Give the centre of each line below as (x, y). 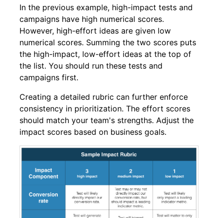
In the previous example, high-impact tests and (106, 7)
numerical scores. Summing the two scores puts (108, 42)
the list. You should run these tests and (91, 65)
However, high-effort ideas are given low (95, 30)
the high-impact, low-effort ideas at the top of (105, 54)
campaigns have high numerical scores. (92, 19)
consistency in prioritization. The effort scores (105, 108)
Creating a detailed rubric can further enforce (104, 97)
